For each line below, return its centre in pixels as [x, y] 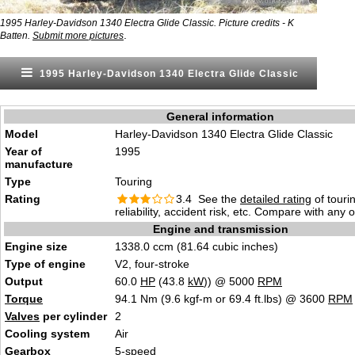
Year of [23, 151]
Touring [134, 181]
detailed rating [275, 199]
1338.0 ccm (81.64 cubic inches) [197, 246]
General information [220, 116]
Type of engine [45, 264]
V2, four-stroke [152, 264]
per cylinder [73, 316]
